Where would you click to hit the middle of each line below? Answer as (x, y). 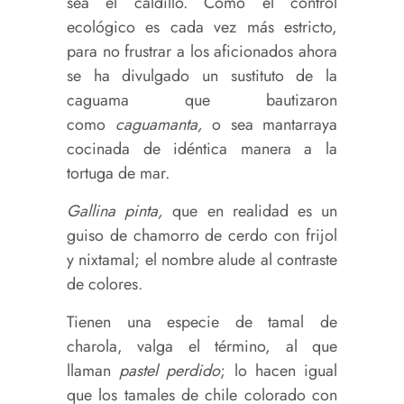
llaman (93, 370)
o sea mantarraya (270, 124)
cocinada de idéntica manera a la (202, 148)
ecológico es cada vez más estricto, (202, 27)
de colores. (105, 284)
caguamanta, (159, 124)
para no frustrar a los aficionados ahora (202, 51)
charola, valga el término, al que (202, 346)
